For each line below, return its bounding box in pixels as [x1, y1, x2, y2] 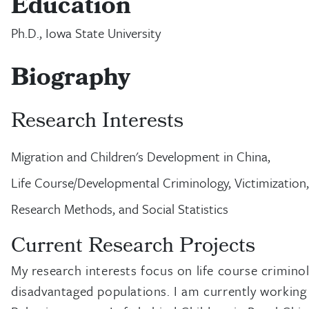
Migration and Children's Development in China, [11, 147, 270, 166]
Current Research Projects [11, 230, 255, 265]
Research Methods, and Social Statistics [11, 199, 228, 218]
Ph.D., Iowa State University [11, 23, 161, 42]
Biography [11, 59, 130, 101]
